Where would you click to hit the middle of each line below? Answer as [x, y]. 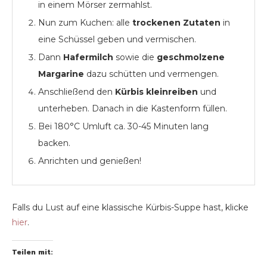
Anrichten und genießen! [90, 161]
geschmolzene [191, 58]
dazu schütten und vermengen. [151, 74]
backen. [54, 143]
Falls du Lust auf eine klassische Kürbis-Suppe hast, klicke [130, 208]
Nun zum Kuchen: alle [85, 23]
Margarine [61, 74]
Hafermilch [88, 58]
